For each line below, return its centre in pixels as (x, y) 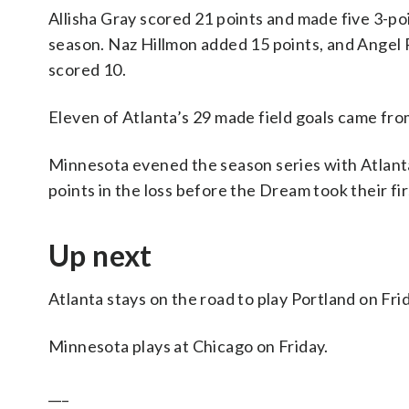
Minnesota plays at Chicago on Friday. (189, 346)
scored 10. (88, 69)
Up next (100, 255)
